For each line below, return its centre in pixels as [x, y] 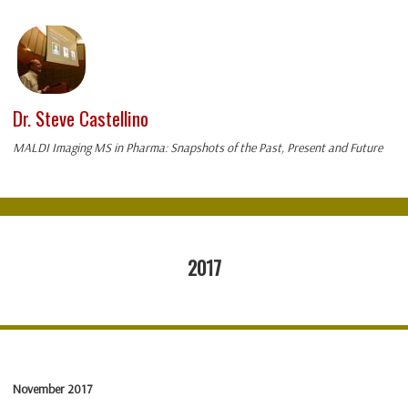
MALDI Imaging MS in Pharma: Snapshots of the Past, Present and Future [198, 148]
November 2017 [52, 389]
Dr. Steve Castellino [81, 118]
